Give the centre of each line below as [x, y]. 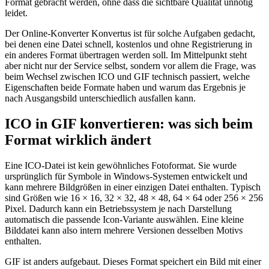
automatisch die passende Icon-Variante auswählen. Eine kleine [124, 220]
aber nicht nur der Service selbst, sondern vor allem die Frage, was [130, 66]
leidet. [16, 13]
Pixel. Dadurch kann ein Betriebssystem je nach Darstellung [118, 209]
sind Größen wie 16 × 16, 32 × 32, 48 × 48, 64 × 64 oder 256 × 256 [134, 198]
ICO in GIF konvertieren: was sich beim [129, 124]
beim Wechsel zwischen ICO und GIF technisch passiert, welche [127, 77]
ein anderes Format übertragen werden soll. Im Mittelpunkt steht [126, 55]
